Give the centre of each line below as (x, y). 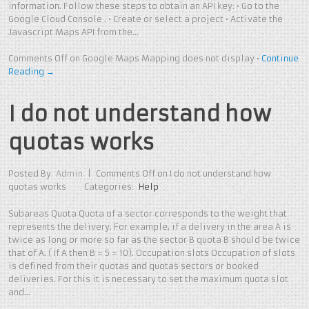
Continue (280, 59)
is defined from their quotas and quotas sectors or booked (133, 266)
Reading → (31, 72)
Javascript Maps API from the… (73, 32)
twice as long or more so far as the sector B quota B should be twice (154, 239)
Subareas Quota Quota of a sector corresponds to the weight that (148, 213)
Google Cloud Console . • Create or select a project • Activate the (146, 19)
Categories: (110, 187)
